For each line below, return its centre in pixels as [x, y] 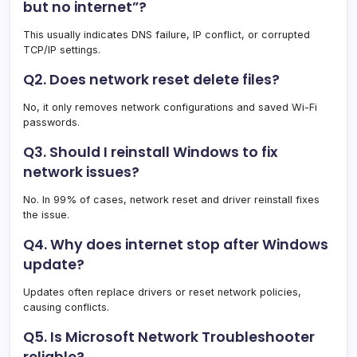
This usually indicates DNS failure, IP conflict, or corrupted [167, 34]
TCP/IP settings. [62, 49]
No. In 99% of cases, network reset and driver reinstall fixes [171, 199]
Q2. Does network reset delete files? [151, 79]
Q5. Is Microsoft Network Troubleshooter [169, 337]
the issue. [46, 214]
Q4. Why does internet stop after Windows [176, 244]
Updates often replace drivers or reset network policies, [162, 292]
